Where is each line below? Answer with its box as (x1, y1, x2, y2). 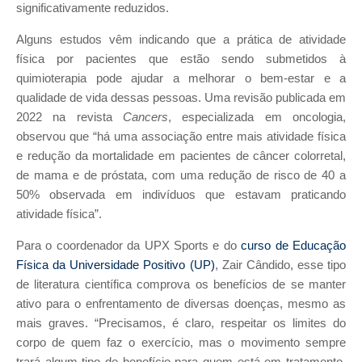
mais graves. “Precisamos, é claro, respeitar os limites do (16, 316, 346, 330)
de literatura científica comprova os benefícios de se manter (16, 277, 346, 291)
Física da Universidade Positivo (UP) (16, 258, 215, 271)
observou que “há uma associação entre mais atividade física (16, 130, 346, 144)
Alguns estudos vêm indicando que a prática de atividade (16, 33, 346, 47)
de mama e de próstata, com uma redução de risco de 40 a (16, 169, 346, 183)
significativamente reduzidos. (16, 2, 169, 15)
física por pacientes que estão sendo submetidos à (16, 53, 346, 66)
